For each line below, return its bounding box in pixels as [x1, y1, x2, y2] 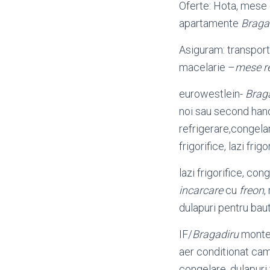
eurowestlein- [179, 87, 245, 100]
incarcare [179, 184, 223, 196]
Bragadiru [192, 228, 239, 240]
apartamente [179, 17, 241, 30]
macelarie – [179, 61, 235, 74]
